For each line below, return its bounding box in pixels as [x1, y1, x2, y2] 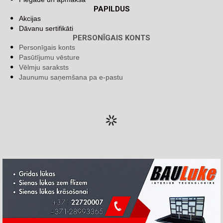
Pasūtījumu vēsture [19, 53, 80, 62]
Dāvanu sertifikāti [19, 24, 73, 33]
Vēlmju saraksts [19, 63, 69, 72]
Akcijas [19, 14, 41, 23]
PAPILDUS [93, 4, 130, 14]
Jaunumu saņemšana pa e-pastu [19, 73, 123, 82]
